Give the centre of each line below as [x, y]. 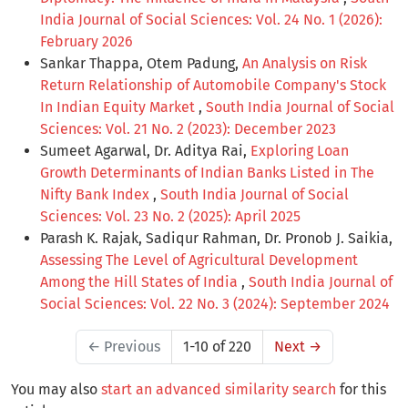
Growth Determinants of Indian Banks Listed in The [207, 173]
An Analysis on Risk [305, 64]
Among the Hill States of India [141, 282]
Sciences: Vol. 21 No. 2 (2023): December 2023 [188, 129]
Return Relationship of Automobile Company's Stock [213, 86]
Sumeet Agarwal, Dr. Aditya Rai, [145, 151]
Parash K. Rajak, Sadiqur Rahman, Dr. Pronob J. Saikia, [216, 239]
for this [361, 390]
